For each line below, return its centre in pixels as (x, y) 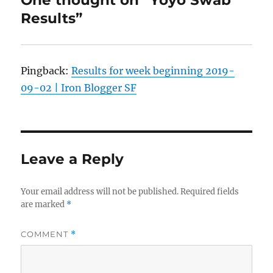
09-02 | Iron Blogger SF (79, 87)
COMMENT (46, 234)
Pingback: (46, 70)
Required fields (210, 191)
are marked (44, 204)
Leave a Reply (73, 159)
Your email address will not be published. (100, 191)
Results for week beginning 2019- (153, 70)
